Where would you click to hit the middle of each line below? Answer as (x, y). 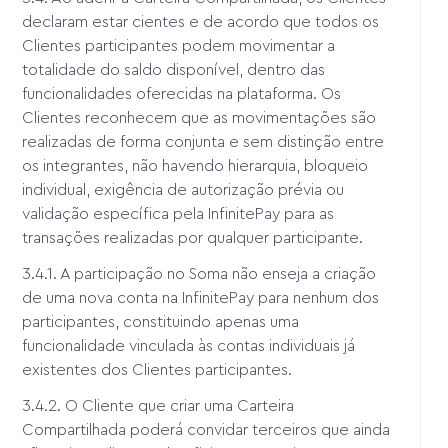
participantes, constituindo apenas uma (161, 321)
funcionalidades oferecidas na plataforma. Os (182, 93)
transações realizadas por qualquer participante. (193, 237)
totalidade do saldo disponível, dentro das (174, 69)
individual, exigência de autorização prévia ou (183, 189)
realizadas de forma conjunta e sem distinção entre (203, 141)
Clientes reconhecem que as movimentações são (199, 117)
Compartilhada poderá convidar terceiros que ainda (206, 429)
